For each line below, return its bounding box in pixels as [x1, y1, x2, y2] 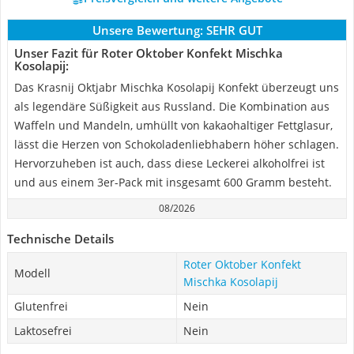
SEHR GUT [205, 22, 262, 38]
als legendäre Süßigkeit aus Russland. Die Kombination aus [14, 99, 330, 114]
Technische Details [7, 231, 114, 247]
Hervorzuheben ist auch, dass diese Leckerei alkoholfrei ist [14, 156, 325, 171]
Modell [14, 265, 51, 281]
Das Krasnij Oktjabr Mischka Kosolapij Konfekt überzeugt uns [14, 80, 339, 95]
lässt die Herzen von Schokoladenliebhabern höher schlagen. [14, 137, 339, 152]
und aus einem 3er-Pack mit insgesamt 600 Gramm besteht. [14, 175, 332, 190]
